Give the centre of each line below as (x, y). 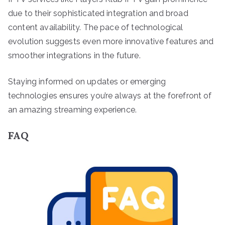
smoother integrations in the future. (74, 55)
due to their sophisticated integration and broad (98, 13)
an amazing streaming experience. (73, 109)
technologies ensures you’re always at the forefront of (110, 95)
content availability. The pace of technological (96, 27)
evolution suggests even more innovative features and (111, 41)
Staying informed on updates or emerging (87, 81)
